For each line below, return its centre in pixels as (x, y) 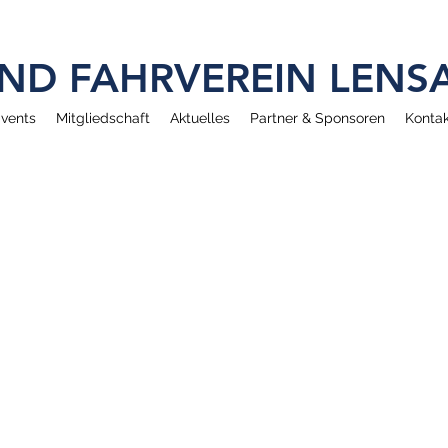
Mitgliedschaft (103, 118)
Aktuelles (200, 118)
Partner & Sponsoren (317, 118)
